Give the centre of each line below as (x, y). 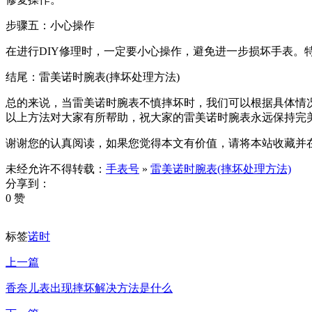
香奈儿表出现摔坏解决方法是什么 (89, 288)
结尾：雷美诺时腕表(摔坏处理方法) (93, 77)
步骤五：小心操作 (50, 25)
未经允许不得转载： (56, 169)
